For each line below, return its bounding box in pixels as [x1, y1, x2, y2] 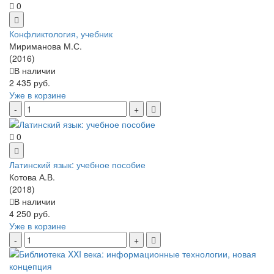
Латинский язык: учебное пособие [9, 158, 146, 171]
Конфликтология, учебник [9, 27, 113, 40]
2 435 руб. [9, 76, 50, 89]
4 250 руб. [9, 207, 50, 220]
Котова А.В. [9, 171, 55, 183]
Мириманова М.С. [9, 39, 82, 52]
